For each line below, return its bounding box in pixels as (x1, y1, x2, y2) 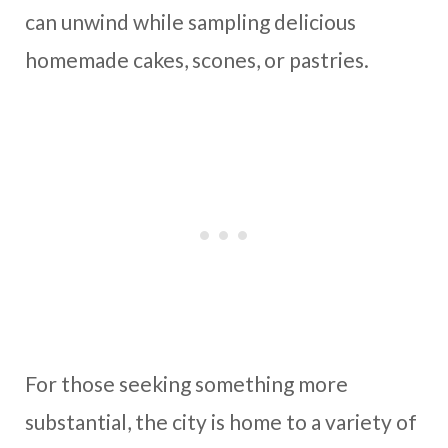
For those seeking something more (25, 370, 348, 396)
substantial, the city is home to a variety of (25, 408, 417, 434)
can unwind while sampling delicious (25, 8, 356, 34)
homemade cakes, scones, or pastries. (25, 46, 373, 72)
